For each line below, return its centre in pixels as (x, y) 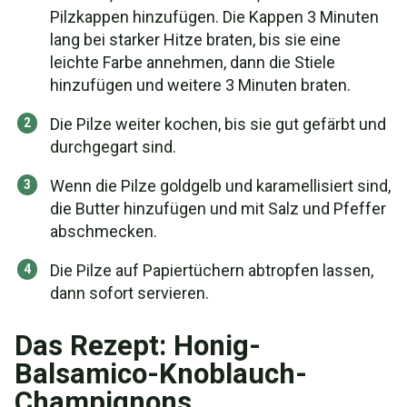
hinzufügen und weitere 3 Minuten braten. (200, 85)
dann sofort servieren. (129, 293)
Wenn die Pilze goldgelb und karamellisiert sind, (220, 186)
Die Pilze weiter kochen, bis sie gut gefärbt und (218, 124)
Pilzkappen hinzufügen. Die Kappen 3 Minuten (214, 17)
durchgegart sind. (113, 147)
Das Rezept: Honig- (138, 346)
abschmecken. (104, 231)
